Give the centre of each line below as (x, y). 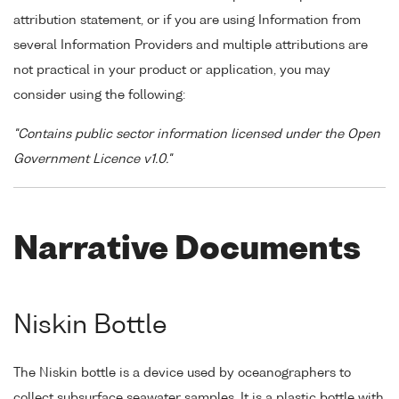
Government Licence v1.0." (93, 160)
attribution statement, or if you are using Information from (187, 20)
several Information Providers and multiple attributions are (191, 45)
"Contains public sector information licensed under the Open (197, 135)
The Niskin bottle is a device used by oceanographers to (182, 373)
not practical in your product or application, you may (172, 70)
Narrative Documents (187, 251)
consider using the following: (99, 95)
